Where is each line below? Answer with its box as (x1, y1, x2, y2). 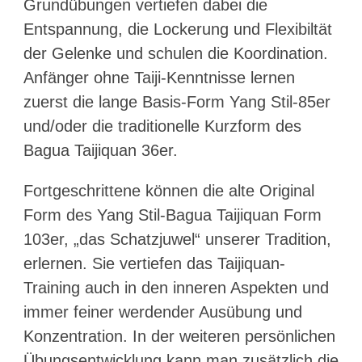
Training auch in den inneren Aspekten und (23, 279, 329, 297)
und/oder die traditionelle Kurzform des (23, 117, 301, 135)
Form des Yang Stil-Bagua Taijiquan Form (23, 206, 322, 224)
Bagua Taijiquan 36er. (23, 141, 178, 159)
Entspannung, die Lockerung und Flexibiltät (23, 20, 332, 38)
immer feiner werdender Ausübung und (23, 303, 302, 321)
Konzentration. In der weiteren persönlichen (23, 327, 335, 345)
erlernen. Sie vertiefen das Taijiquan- (23, 255, 285, 272)
